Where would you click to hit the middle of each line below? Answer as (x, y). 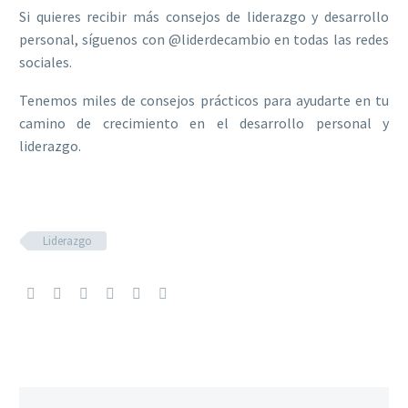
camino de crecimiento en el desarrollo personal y (204, 123)
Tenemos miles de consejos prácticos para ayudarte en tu (204, 101)
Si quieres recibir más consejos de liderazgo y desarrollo (204, 16)
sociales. (46, 61)
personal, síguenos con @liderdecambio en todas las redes (204, 39)
